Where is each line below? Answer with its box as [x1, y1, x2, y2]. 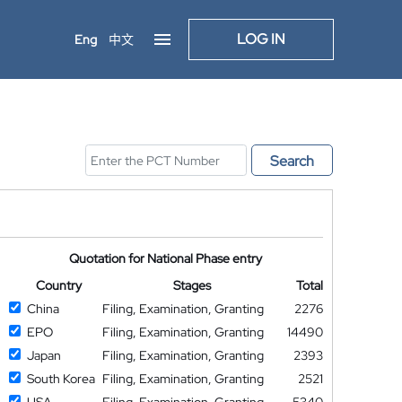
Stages [173, 277, 212, 293]
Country [35, 277, 82, 293]
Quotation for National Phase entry [69, 250, 263, 267]
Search [270, 152, 314, 170]
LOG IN [237, 30, 285, 48]
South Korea [26, 371, 95, 387]
